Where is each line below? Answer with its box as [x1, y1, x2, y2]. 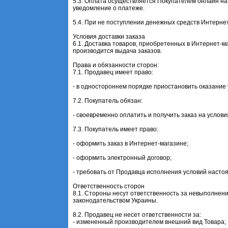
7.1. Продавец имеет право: [73, 68, 154, 76]
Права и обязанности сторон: [73, 61, 159, 69]
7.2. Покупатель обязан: [73, 97, 143, 104]
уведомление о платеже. [73, 4, 145, 12]
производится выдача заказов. [73, 47, 162, 54]
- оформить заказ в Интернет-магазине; [73, 139, 189, 147]
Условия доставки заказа [73, 33, 146, 40]
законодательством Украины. [73, 196, 158, 204]
